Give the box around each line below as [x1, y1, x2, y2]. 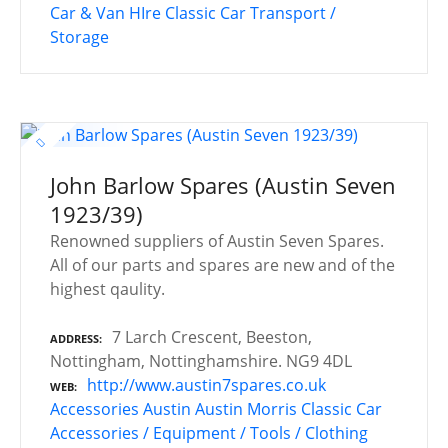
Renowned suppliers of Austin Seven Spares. [50, 229, 384, 252]
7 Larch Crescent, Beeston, [112, 325, 312, 348]
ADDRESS [50, 330, 99, 346]
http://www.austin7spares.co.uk [87, 373, 326, 396]
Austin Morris [195, 397, 297, 420]
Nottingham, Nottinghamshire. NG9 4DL [50, 349, 352, 372]
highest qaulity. [50, 277, 165, 300]
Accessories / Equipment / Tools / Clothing [50, 421, 368, 444]
